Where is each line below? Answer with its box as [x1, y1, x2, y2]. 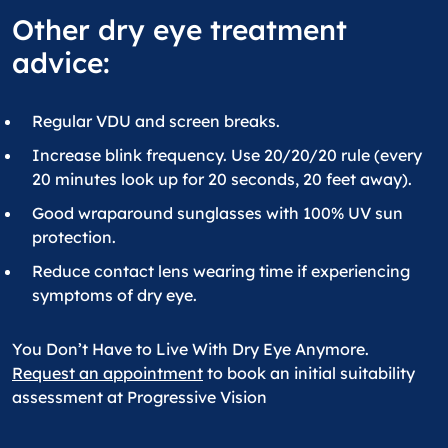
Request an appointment [12, 363, 203, 384]
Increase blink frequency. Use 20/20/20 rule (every [32, 145, 422, 166]
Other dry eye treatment [12, 12, 347, 48]
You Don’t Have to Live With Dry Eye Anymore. [12, 339, 373, 360]
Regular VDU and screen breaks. [32, 111, 280, 132]
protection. [32, 227, 116, 248]
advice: [12, 45, 110, 81]
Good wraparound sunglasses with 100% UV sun [32, 203, 403, 224]
